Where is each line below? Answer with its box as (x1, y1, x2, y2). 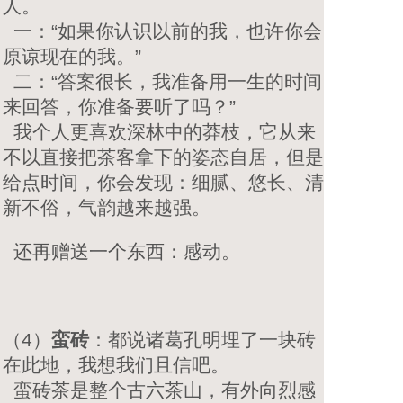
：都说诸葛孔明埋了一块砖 (89, 328, 316, 350)
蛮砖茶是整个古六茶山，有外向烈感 (3, 379, 316, 400)
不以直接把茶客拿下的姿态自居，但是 (3, 146, 324, 167)
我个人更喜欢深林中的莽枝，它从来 (3, 121, 316, 142)
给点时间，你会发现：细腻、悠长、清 (3, 171, 324, 193)
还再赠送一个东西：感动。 (3, 240, 240, 262)
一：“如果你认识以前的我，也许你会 (3, 20, 322, 41)
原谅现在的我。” (3, 45, 141, 67)
